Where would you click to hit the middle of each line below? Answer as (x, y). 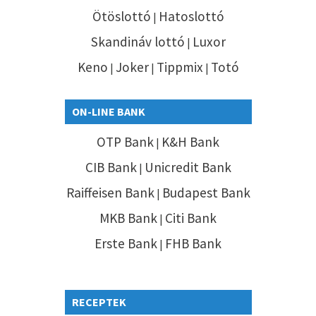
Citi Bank (191, 218)
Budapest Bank (206, 192)
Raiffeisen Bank (110, 192)
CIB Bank (111, 167)
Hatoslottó (191, 16)
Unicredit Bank (188, 167)
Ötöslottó (121, 16)
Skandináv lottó (138, 41)
